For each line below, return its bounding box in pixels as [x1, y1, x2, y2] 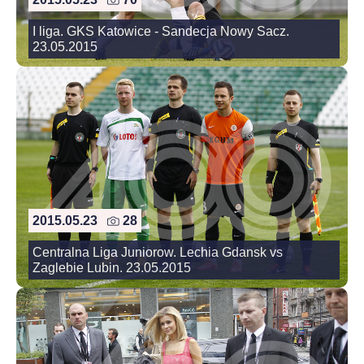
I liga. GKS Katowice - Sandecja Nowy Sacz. [32, 24, 289, 38]
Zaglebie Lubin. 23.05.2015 [32, 260, 191, 275]
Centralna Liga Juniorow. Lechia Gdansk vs [32, 245, 283, 259]
